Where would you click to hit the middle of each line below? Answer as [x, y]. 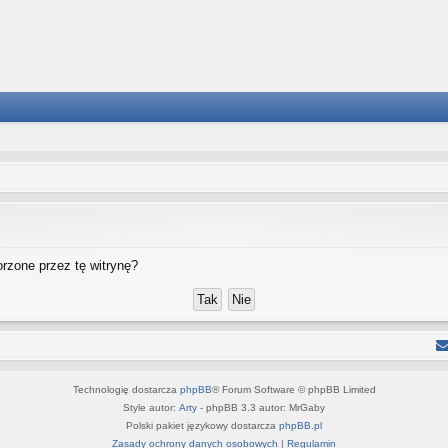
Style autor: [151, 407]
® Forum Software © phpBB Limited [293, 389]
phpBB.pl [300, 425]
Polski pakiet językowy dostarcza [202, 425]
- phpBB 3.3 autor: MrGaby [261, 407]
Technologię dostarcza [126, 389]
